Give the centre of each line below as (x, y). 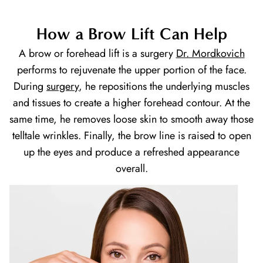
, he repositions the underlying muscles (164, 87)
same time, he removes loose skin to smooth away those (131, 119)
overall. (131, 169)
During (30, 87)
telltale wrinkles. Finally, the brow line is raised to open (131, 136)
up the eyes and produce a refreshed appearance (131, 152)
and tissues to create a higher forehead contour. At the (131, 103)
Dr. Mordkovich (210, 54)
